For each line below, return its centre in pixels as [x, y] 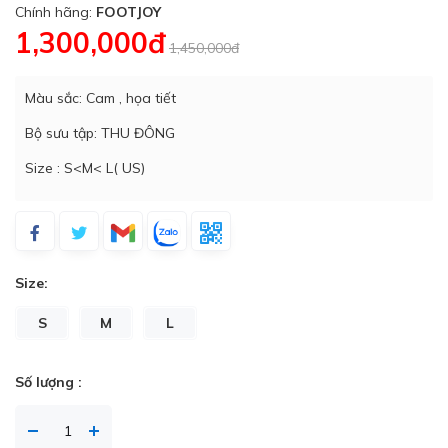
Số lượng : [48, 381]
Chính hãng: [55, 11]
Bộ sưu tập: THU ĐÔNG [100, 132]
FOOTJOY [128, 11]
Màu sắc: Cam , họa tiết [100, 97]
